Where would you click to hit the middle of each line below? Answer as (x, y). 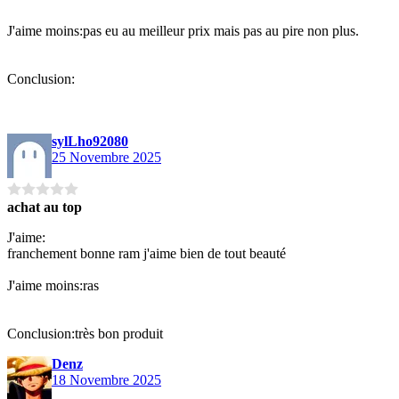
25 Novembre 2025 (106, 157)
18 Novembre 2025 (106, 379)
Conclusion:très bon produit (85, 333)
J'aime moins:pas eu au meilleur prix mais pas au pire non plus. (183, 30)
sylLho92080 (90, 141)
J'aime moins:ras (53, 285)
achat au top (45, 207)
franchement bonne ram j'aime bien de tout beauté (147, 253)
